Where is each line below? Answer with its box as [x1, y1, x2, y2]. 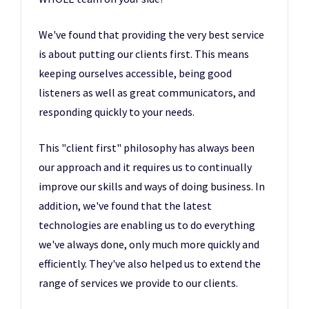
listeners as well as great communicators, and [39, 86, 255, 99]
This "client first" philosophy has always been [39, 141, 255, 154]
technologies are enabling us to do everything [39, 218, 255, 232]
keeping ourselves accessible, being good [39, 66, 232, 80]
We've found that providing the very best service [39, 28, 264, 41]
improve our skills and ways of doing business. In [39, 179, 265, 193]
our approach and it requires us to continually [39, 160, 252, 174]
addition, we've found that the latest [39, 199, 212, 212]
